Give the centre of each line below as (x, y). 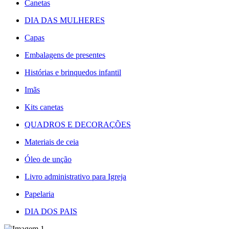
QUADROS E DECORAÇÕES (78, 125)
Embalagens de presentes (65, 55)
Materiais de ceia (52, 142)
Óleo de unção (48, 159)
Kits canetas (44, 107)
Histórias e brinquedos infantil (73, 73)
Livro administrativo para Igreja (75, 177)
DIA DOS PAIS (51, 212)
